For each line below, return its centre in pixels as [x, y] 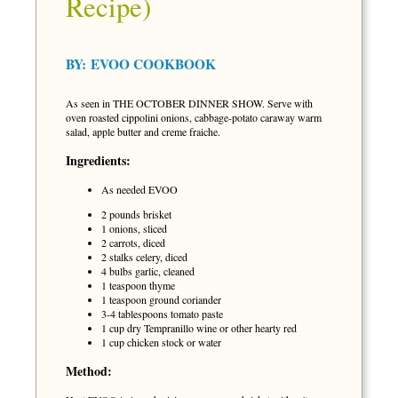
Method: [89, 371]
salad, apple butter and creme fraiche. [143, 131]
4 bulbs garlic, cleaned [148, 271]
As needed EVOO [139, 189]
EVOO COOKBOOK [153, 64]
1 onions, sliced [134, 228]
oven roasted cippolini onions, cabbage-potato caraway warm [194, 117]
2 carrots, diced [133, 243]
